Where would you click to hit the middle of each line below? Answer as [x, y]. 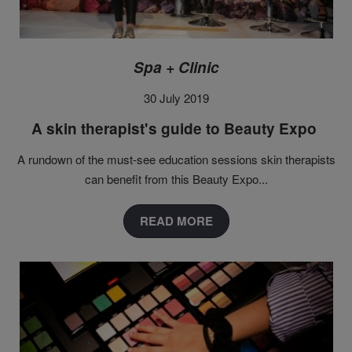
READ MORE [176, 221]
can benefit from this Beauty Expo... [176, 179]
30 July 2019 [176, 98]
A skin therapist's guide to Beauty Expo [176, 129]
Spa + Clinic [176, 68]
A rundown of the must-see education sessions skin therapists [176, 159]
